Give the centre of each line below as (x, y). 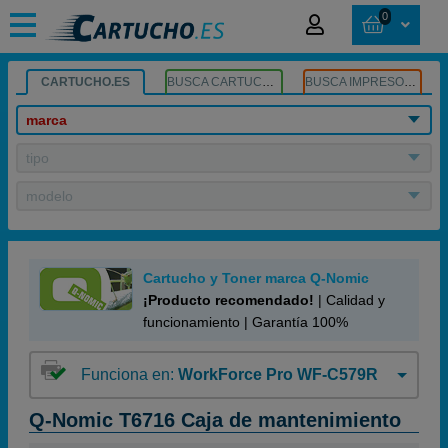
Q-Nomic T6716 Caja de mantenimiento (215, 420)
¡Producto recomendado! (228, 300)
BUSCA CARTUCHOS (267, 82)
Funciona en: (129, 374)
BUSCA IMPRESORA (410, 82)
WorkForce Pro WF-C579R (277, 374)
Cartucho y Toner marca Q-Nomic (256, 278)
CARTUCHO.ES (85, 82)
